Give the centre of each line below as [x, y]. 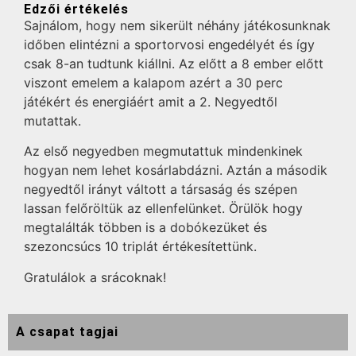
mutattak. [52, 121]
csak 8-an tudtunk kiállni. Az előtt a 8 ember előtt [174, 64]
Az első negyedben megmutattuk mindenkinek [163, 151]
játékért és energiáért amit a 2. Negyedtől [151, 102]
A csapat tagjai [67, 332]
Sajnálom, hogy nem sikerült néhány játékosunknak [177, 25]
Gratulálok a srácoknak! [95, 277]
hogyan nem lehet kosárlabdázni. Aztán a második [176, 170]
